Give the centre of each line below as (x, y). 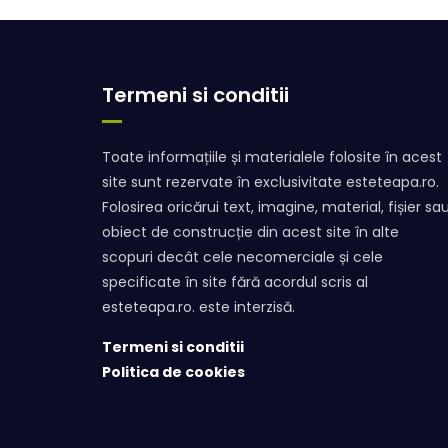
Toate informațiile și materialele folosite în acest (272, 156)
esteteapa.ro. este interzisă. (198, 306)
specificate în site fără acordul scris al (235, 281)
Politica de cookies (173, 371)
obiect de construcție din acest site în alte (250, 231)
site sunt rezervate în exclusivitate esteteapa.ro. (270, 181)
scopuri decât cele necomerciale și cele (242, 256)
